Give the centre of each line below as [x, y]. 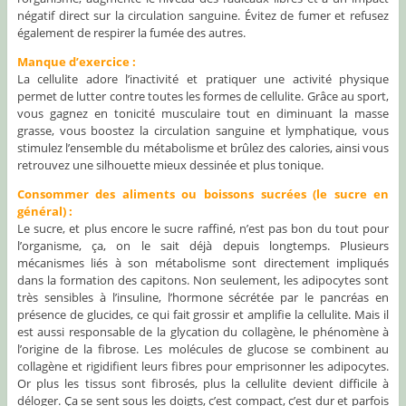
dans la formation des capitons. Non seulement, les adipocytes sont [203, 280]
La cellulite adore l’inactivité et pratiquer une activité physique [203, 79]
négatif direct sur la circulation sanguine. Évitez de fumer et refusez [203, 16]
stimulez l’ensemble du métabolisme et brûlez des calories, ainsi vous [203, 148]
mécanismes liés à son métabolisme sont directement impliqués [203, 263]
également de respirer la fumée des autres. [131, 33]
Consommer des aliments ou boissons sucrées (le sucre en [203, 194]
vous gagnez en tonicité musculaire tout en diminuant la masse [203, 114]
